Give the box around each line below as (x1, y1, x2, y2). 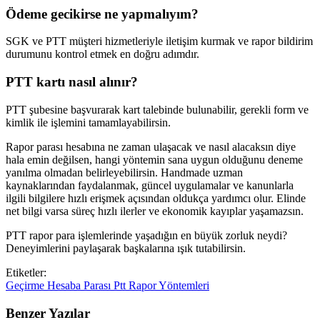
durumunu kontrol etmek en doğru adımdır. (6, 48, 199, 61)
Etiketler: (6, 266, 46, 279)
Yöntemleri (159, 279, 209, 291)
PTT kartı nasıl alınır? (6, 74, 138, 90)
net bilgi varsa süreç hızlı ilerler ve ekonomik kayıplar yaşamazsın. (6, 204, 304, 217)
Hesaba (47, 279, 84, 291)
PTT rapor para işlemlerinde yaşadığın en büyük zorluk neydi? (6, 229, 287, 241)
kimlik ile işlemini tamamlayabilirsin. (6, 116, 171, 129)
